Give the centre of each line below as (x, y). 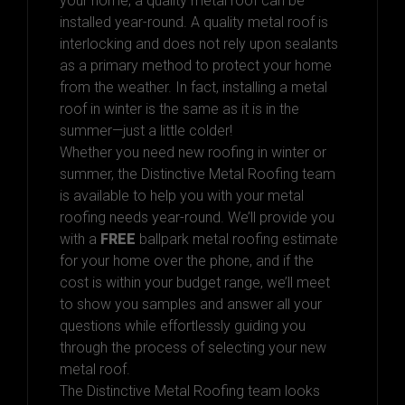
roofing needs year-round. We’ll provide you (197, 218)
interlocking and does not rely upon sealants (199, 44)
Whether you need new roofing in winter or (193, 153)
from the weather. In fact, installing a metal (193, 88)
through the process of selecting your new (193, 348)
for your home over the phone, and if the (187, 261)
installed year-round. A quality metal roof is (194, 23)
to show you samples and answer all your (191, 305)
